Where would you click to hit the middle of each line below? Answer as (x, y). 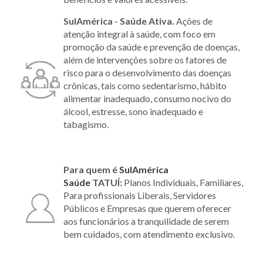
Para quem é (91, 170)
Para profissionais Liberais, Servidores (140, 195)
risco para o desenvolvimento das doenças (147, 73)
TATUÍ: (107, 183)
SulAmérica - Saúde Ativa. (120, 21)
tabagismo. (87, 124)
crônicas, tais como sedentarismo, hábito (145, 86)
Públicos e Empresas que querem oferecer (147, 208)
